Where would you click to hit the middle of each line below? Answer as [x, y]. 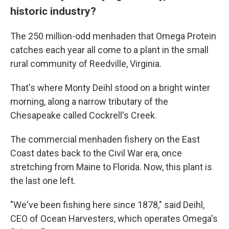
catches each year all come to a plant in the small [109, 50]
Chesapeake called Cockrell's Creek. [84, 116]
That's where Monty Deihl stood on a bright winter [110, 88]
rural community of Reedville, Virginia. [86, 64]
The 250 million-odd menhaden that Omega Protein [113, 36]
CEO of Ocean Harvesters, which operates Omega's [114, 219]
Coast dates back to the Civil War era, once [96, 153]
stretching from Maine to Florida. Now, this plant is [111, 167]
